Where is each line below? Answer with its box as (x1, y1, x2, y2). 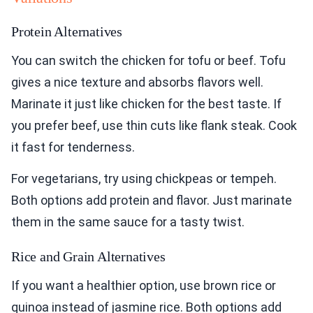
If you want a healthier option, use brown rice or (11, 278, 276, 293)
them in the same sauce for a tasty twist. (11, 214, 245, 230)
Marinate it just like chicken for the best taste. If (11, 96, 282, 112)
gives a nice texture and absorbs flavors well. (11, 75, 263, 90)
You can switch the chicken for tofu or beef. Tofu (11, 53, 286, 68)
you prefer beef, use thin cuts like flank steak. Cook (11, 118, 297, 133)
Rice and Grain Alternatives (11, 249, 166, 265)
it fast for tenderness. (11, 140, 135, 155)
